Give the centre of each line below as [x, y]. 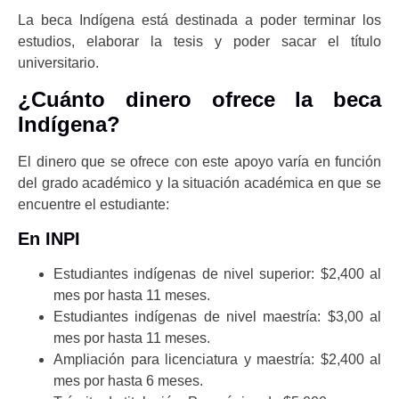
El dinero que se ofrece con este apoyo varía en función [199, 161]
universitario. [58, 63]
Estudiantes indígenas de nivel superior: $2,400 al [217, 274]
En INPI [49, 239]
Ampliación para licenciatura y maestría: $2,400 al [217, 360]
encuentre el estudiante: [94, 204]
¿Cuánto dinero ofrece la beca [199, 99]
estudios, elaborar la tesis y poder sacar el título [199, 42]
